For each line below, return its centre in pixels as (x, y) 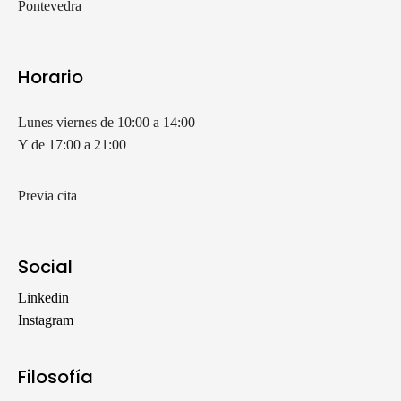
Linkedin (43, 297)
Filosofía (55, 376)
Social (45, 266)
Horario (51, 77)
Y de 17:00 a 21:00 (72, 144)
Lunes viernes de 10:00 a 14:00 (107, 122)
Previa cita (47, 195)
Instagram (46, 320)
